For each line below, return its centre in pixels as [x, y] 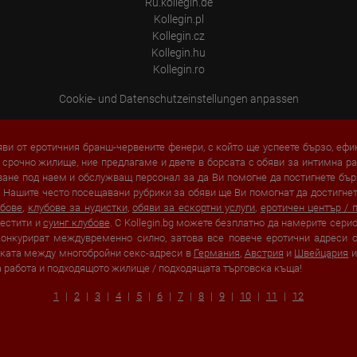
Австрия [264, 253]
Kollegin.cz [179, 36]
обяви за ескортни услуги [194, 208]
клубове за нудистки [77, 208]
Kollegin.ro [178, 70]
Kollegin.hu [179, 53]
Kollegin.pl [178, 20]
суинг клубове [76, 223]
